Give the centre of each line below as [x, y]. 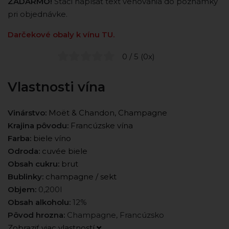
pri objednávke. [38, 14]
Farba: [19, 138]
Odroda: [24, 151]
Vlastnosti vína [56, 87]
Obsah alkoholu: [39, 202]
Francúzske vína [102, 125]
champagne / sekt [81, 176]
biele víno [52, 138]
